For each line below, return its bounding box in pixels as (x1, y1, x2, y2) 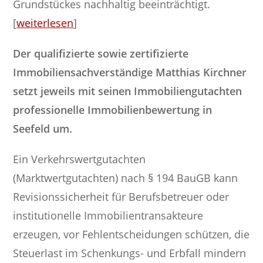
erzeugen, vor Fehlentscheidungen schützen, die (13, 227, 250, 241)
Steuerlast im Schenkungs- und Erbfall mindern (13, 245, 247, 260)
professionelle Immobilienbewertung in (13, 102, 213, 117)
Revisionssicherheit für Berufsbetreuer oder (13, 189, 230, 204)
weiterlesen (16, 15, 74, 30)
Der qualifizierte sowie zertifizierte (13, 46, 189, 60)
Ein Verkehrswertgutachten (13, 151, 146, 166)
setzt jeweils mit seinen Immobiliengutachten (13, 83, 242, 98)
